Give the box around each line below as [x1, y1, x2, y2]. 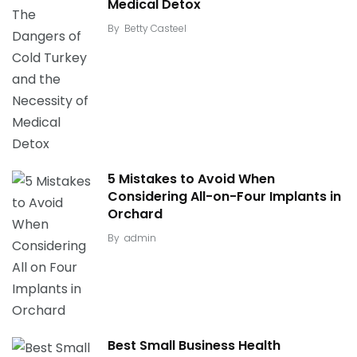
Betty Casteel [124, 22, 186, 36]
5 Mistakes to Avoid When [108, 170, 275, 189]
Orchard [108, 205, 163, 224]
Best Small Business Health [108, 336, 280, 355]
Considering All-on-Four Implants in [108, 187, 341, 206]
